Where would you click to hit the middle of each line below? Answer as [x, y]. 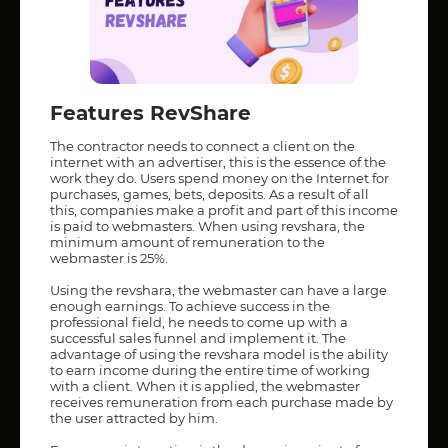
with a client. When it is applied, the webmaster [205, 385]
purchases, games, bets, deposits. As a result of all [209, 193]
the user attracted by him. [134, 417]
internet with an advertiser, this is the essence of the [218, 161]
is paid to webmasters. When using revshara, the [207, 225]
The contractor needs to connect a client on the [202, 145]
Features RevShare [150, 112]
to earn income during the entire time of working [210, 369]
